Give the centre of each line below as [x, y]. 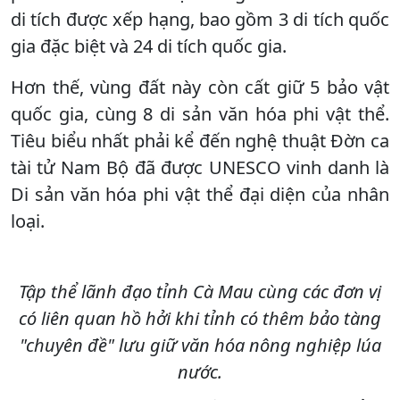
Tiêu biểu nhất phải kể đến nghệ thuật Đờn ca [200, 140]
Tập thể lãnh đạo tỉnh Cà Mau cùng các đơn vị [200, 291]
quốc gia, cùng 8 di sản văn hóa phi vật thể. [200, 113]
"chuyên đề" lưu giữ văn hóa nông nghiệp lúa [200, 345]
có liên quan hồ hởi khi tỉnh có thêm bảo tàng [200, 318]
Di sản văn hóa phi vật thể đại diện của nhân [200, 194]
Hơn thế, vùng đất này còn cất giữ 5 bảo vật [200, 87]
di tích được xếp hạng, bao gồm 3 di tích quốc [200, 19]
